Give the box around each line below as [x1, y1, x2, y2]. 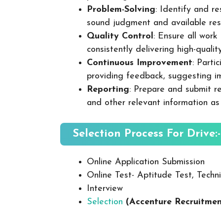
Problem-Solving [87, 4, 155, 14]
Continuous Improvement [87, 58, 192, 68]
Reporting [87, 84, 129, 94]
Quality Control [87, 31, 153, 41]
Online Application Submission [87, 157, 205, 167]
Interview [87, 184, 123, 193]
